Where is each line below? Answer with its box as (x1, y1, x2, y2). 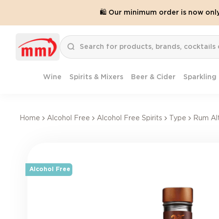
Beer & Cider (131, 74, 175, 80)
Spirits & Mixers (69, 74, 123, 80)
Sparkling (183, 74, 217, 80)
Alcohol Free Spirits (97, 115, 162, 121)
